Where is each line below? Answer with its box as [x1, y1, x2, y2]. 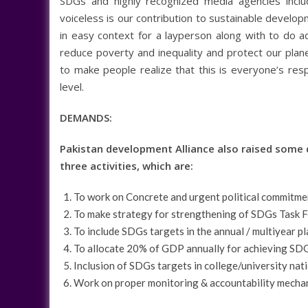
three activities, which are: [60, 158, 193, 173]
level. [60, 79, 84, 93]
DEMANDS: [60, 110, 112, 124]
